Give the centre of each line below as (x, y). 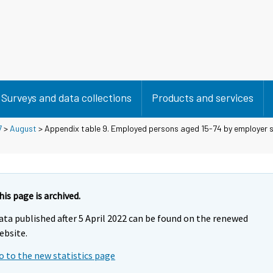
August (23, 128)
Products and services (203, 97)
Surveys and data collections (66, 97)
